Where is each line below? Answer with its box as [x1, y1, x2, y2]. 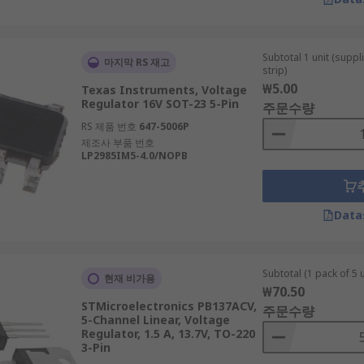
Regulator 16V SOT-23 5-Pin [80, 96, 239, 111]
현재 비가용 [103, 271, 155, 285]
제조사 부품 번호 [80, 136, 154, 149]
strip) [262, 63, 287, 77]
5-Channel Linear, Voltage [80, 312, 230, 327]
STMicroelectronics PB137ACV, [80, 298, 257, 314]
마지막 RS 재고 [103, 55, 170, 69]
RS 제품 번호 [80, 119, 136, 133]
